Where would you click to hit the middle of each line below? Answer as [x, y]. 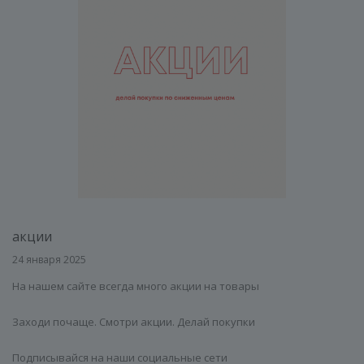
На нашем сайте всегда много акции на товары [136, 286]
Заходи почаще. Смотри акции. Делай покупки [134, 322]
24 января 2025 [49, 260]
